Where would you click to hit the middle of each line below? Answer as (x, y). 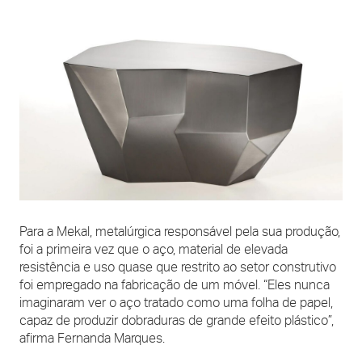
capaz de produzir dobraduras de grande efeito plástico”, (177, 320)
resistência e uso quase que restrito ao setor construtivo (178, 267)
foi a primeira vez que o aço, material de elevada (154, 249)
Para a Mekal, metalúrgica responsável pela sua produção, (180, 231)
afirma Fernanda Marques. (92, 338)
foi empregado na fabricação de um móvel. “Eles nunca (175, 284)
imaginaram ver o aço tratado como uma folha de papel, (176, 302)
